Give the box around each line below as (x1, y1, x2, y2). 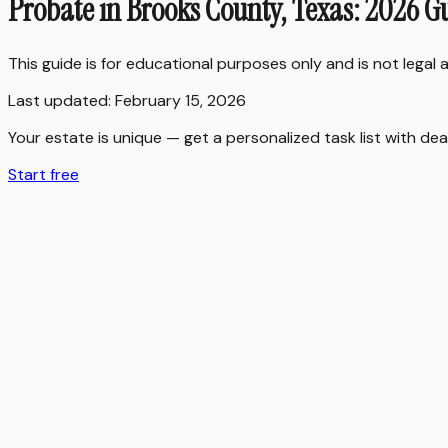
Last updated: (8, 89, 115, 111)
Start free (8, 163, 79, 185)
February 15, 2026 (115, 89, 246, 111)
